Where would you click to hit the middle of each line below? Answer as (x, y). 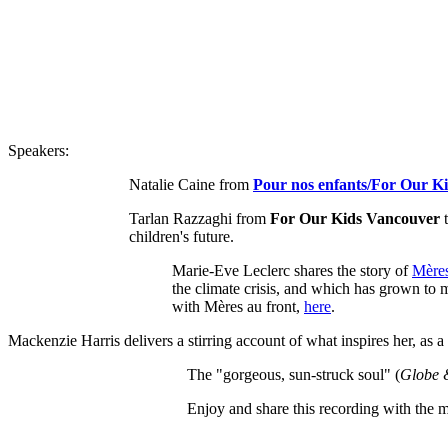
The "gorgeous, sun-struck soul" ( (293, 374)
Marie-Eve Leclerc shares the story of (292, 270)
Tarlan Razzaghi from (199, 218)
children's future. (185, 236)
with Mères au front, (238, 306)
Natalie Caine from (191, 184)
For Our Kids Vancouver (355, 218)
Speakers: (38, 150)
